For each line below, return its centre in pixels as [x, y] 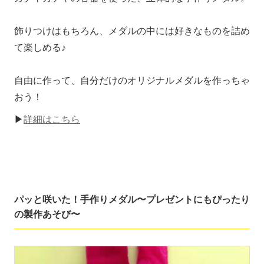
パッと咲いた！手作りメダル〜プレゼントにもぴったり [132, 199]
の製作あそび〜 [47, 214]
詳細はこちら [52, 120]
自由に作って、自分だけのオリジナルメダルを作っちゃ [132, 81]
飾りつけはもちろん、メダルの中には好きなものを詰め [132, 31]
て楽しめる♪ [40, 48]
